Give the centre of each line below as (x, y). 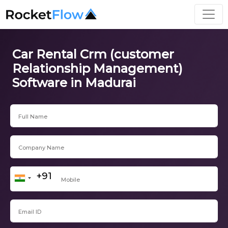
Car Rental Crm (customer (93, 54)
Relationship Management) (97, 68)
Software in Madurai (74, 82)
